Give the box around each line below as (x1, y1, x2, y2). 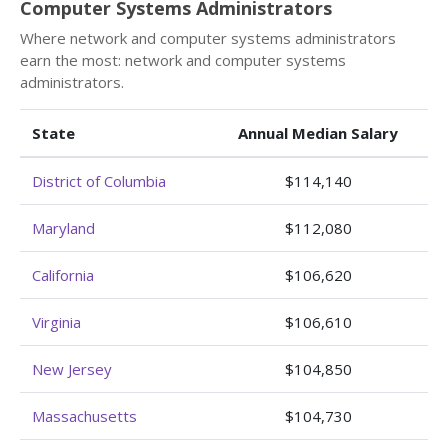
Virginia (32, 312, 81, 332)
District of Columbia (32, 171, 166, 191)
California (32, 265, 94, 285)
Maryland (32, 218, 95, 238)
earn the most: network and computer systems (20, 50, 346, 70)
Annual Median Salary (238, 123, 398, 143)
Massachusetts (32, 406, 137, 426)
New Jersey (32, 359, 112, 379)
